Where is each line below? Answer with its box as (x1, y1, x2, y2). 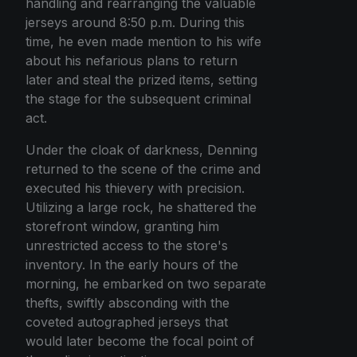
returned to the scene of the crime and (25, 160, 261, 177)
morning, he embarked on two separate (25, 275, 266, 292)
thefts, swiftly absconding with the (25, 294, 229, 311)
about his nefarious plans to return (25, 52, 237, 69)
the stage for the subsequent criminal (25, 90, 251, 107)
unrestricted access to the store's (25, 237, 228, 253)
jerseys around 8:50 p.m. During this (25, 14, 245, 30)
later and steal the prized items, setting (25, 71, 257, 88)
